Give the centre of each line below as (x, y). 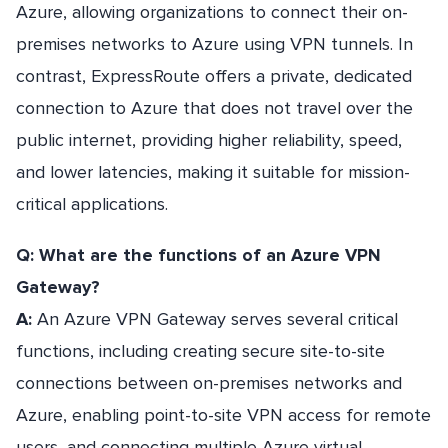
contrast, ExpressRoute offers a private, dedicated (214, 75)
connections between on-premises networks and (209, 383)
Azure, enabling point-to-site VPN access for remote (223, 415)
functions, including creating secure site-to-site (200, 351)
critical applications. (92, 203)
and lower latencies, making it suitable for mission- (213, 171)
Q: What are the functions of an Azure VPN (198, 255)
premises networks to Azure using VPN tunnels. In (214, 43)
